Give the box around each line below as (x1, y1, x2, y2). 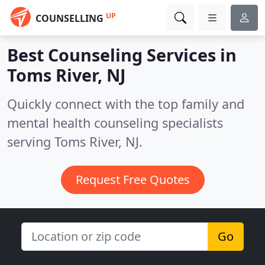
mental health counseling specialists (7, 114, 223, 131)
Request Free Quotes (75, 172, 190, 188)
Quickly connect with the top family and (7, 95, 244, 112)
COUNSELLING (35, 12, 104, 25)
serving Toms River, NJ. (7, 133, 143, 150)
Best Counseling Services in (7, 43, 237, 66)
